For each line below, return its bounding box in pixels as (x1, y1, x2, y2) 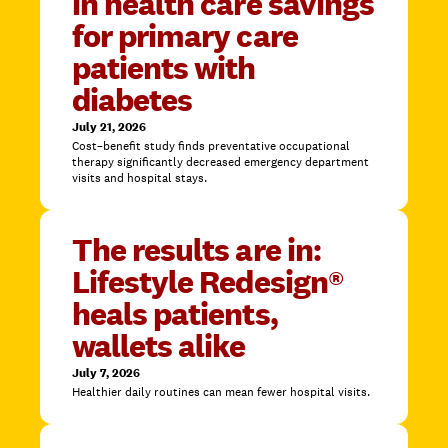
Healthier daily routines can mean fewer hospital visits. (72, 384, 370, 401)
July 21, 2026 (72, 119, 146, 136)
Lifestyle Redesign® (72, 261, 343, 303)
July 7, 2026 (72, 365, 140, 382)
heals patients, (72, 293, 278, 335)
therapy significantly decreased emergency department (72, 154, 369, 171)
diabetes (72, 79, 193, 121)
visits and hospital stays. (72, 170, 207, 187)
